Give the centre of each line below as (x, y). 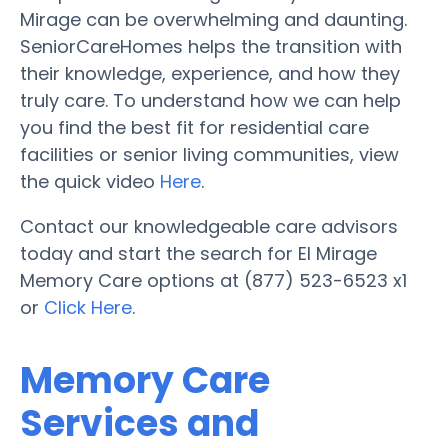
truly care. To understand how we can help (210, 100)
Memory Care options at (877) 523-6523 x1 (213, 280)
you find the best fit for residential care (194, 127)
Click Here (88, 307)
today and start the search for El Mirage (198, 253)
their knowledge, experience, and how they (210, 73)
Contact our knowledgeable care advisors (209, 226)
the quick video (90, 181)
